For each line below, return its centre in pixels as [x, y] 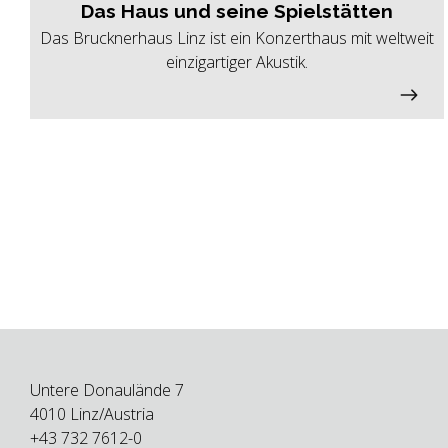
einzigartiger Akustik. [237, 62]
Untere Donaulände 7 [107, 389]
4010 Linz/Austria [92, 413]
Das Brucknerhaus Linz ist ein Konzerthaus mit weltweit [237, 38]
